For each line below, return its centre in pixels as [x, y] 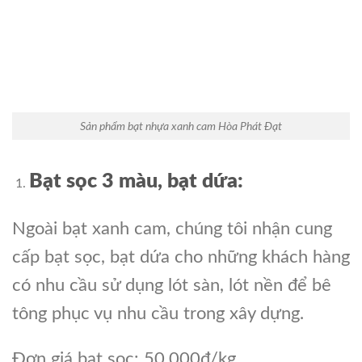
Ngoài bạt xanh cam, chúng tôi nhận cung [172, 229]
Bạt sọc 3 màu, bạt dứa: [136, 182]
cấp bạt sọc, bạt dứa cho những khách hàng [181, 257]
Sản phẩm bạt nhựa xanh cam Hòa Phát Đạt [181, 126]
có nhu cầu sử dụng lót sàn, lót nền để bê [172, 286]
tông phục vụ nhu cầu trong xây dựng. [158, 314]
